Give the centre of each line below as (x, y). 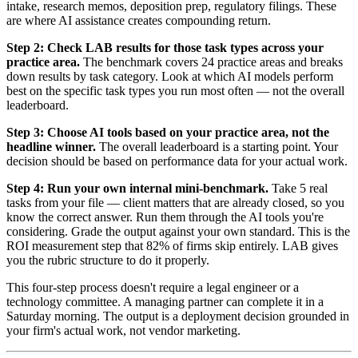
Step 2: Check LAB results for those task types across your (165, 47)
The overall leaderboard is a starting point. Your (217, 146)
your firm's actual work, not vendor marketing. (123, 330)
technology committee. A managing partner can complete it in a (165, 301)
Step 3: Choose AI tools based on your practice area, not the (168, 132)
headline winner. (51, 146)
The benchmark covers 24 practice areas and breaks (211, 62)
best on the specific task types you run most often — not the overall (175, 90)
